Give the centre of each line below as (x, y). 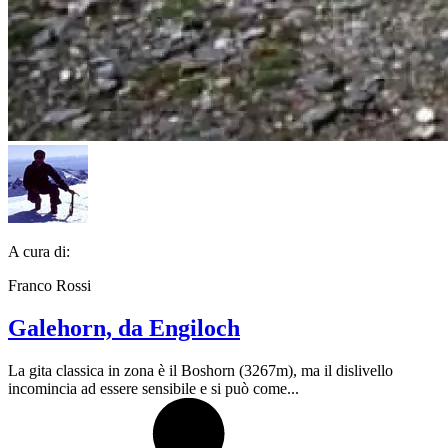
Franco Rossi (49, 285)
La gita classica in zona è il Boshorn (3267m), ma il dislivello (200, 370)
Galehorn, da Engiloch (124, 327)
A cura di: (39, 251)
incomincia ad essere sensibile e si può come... (153, 388)
